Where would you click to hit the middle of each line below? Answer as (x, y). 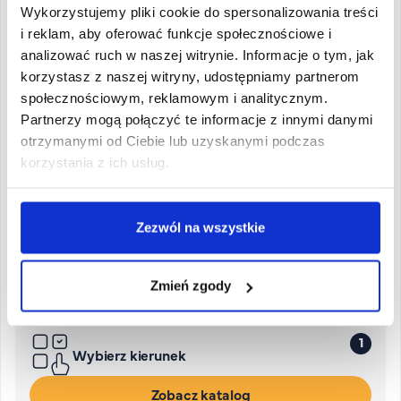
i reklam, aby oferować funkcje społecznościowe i (176, 33)
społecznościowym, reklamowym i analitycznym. (174, 98)
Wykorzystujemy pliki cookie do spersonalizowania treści (200, 12)
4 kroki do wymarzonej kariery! (151, 264)
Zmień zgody (190, 286)
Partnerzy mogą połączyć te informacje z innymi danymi (197, 119)
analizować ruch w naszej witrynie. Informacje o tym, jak (197, 55)
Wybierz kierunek (129, 354)
